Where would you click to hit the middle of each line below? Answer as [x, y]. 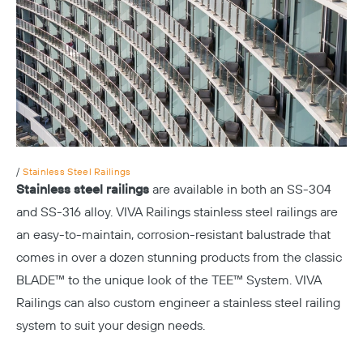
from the [277, 258]
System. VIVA [282, 280]
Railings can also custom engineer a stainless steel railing [178, 303]
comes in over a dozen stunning [108, 258]
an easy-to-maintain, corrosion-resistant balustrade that [173, 235]
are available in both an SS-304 [242, 190]
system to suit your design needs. [111, 326]
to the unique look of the [138, 280]
